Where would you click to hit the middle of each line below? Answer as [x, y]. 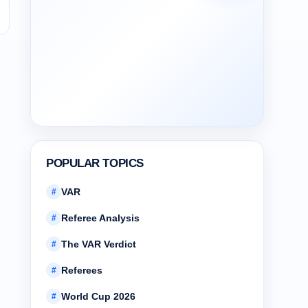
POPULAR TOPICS [95, 163]
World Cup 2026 [98, 296]
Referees [82, 270]
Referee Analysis [100, 218]
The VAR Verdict [99, 244]
